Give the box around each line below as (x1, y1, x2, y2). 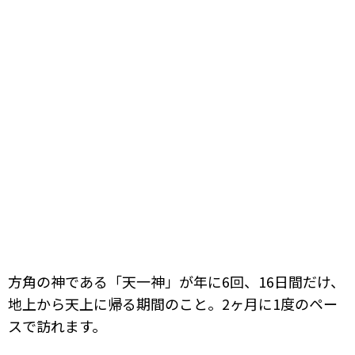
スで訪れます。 (8, 315, 106, 336)
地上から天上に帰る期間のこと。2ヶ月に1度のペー (8, 292, 338, 314)
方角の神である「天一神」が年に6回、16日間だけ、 (8, 270, 345, 292)
